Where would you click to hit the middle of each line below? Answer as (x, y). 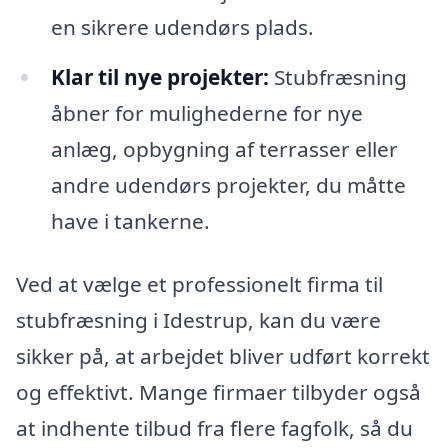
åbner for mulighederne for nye (206, 112)
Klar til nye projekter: (159, 76)
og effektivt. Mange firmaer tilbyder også (218, 392)
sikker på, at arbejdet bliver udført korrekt (223, 356)
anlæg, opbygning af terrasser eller (224, 148)
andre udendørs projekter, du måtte (228, 184)
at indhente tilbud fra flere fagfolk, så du (214, 428)
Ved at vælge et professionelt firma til (199, 284)
